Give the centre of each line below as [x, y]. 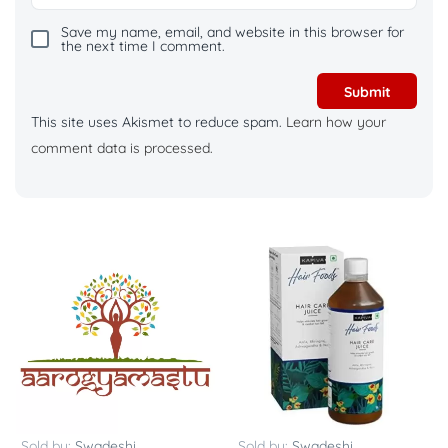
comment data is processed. [122, 148]
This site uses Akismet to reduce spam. [158, 122]
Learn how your [336, 122]
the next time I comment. [143, 46]
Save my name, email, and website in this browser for [232, 32]
